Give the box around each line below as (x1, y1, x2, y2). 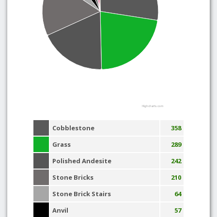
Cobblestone (52, 124, 94, 132)
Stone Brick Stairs (52, 189, 111, 198)
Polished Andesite (52, 156, 111, 165)
